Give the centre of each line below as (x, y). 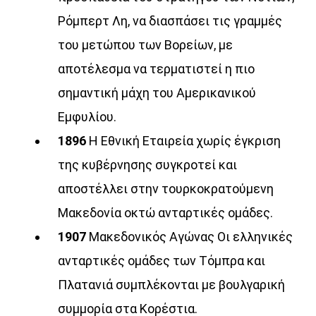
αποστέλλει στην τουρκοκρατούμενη (166, 189)
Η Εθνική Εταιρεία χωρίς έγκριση (185, 141)
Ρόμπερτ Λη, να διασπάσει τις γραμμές (170, 21)
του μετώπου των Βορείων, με (146, 45)
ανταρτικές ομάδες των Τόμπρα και (162, 261)
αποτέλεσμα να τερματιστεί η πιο (157, 69)
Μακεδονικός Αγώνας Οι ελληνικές (191, 237)
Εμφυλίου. (87, 117)
